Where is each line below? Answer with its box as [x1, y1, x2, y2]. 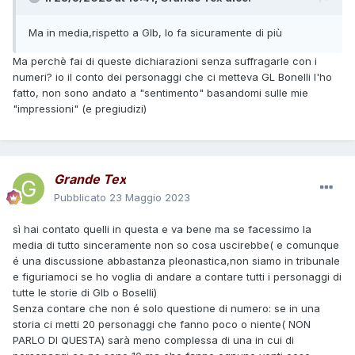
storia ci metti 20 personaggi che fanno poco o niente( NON [13, 318, 311, 331]
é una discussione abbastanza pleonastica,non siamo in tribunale [13, 254, 340, 268]
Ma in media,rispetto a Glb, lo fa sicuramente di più [29, 26, 282, 40]
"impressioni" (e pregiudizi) [13, 102, 147, 116]
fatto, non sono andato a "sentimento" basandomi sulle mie [13, 86, 308, 100]
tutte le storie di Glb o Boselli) [13, 286, 157, 300]
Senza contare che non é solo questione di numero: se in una [13, 302, 320, 315]
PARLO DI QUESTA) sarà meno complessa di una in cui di [13, 334, 294, 347]
